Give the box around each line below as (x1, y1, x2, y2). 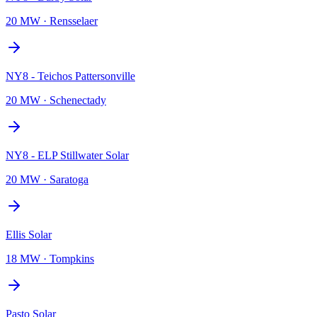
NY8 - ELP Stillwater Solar (6, 149, 129, 161)
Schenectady (50, 93, 106, 106)
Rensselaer (50, 14, 98, 27)
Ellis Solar (6, 228, 52, 241)
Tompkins (50, 252, 94, 265)
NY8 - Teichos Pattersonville (6, 69, 135, 82)
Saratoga (50, 173, 88, 185)
